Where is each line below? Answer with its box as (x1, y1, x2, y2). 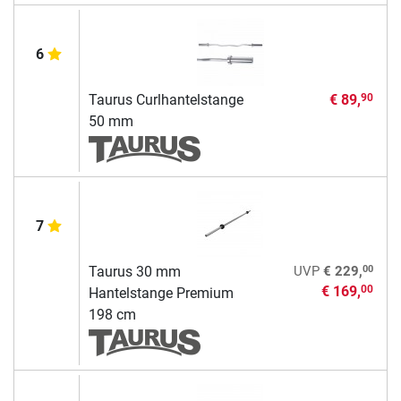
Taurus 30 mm (88, 262, 181, 280)
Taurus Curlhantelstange (88, 90, 243, 108)
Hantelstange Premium (88, 284, 234, 302)
